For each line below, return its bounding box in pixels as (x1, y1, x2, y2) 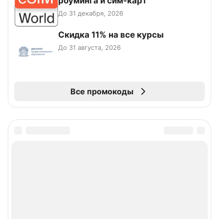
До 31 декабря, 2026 (58, 9, 123, 18)
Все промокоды (70, 87, 133, 97)
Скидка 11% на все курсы (58, 30, 164, 40)
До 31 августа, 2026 (58, 44, 121, 52)
